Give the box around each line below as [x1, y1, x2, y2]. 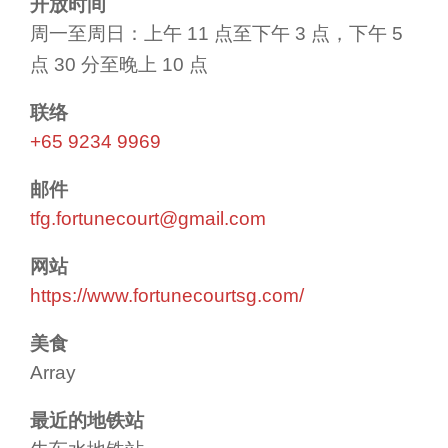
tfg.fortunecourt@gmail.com [30, 207, 266, 229]
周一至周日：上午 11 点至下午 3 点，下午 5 [30, 22, 403, 44]
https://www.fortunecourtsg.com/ [30, 284, 304, 306]
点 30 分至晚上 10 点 [30, 53, 208, 75]
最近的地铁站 [30, 409, 144, 431]
